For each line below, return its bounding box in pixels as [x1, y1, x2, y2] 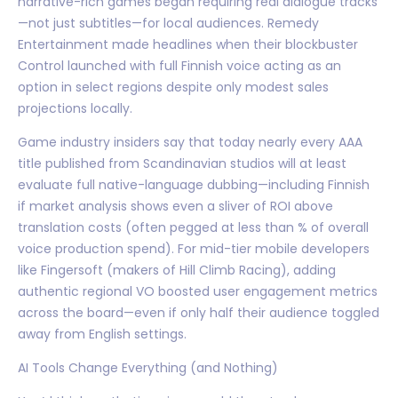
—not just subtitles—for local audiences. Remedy [18, 13, 319, 32]
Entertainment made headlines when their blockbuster [18, 35, 358, 53]
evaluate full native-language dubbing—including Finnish [18, 175, 370, 194]
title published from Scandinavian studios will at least [18, 154, 346, 172]
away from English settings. [18, 324, 187, 343]
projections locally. [18, 99, 132, 117]
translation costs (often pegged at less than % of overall [18, 218, 369, 236]
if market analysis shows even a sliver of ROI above [18, 196, 333, 215]
